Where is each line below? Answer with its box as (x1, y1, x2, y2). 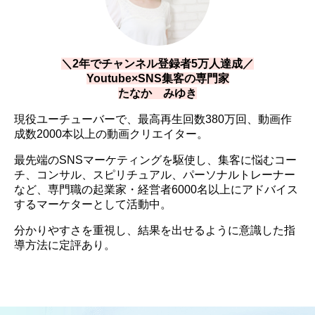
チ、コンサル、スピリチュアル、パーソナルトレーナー (14, 168, 295, 181)
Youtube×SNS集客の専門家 (86, 72, 229, 84)
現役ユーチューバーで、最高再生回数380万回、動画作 (14, 112, 292, 125)
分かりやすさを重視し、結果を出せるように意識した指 (14, 224, 295, 236)
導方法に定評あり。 (14, 238, 115, 251)
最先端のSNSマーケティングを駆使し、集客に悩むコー (14, 153, 297, 166)
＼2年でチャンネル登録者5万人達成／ (61, 57, 254, 70)
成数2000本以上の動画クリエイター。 (14, 127, 208, 140)
